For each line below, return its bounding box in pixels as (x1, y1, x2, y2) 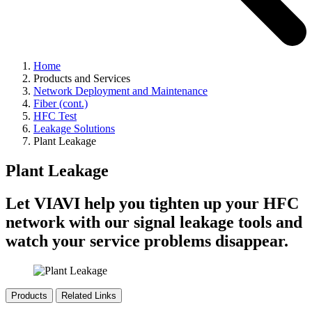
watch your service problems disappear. (6, 231, 288, 250)
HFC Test (33, 110, 77, 123)
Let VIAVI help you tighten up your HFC (6, 194, 299, 212)
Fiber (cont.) (33, 97, 88, 110)
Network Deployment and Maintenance (33, 85, 208, 97)
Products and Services (33, 72, 130, 85)
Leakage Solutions (33, 123, 115, 135)
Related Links (61, 290, 116, 301)
